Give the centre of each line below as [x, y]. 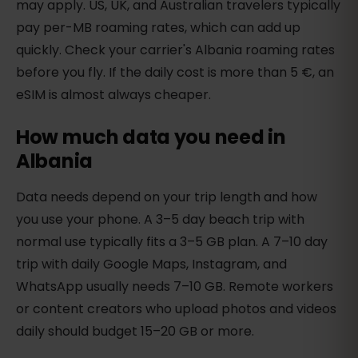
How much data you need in [151, 137]
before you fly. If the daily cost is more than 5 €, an [175, 73]
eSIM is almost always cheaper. [113, 95]
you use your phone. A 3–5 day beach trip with [160, 220]
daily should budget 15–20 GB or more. [135, 332]
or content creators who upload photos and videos [176, 309]
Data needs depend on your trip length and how [167, 197]
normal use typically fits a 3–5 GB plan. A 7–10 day [172, 242]
